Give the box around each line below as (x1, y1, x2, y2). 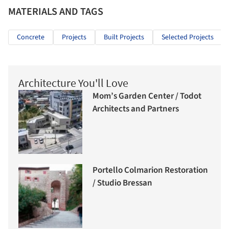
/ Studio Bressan (93, 177, 152, 190)
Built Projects (104, 32, 144, 42)
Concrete (17, 32, 44, 42)
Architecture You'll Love (18, 75, 128, 90)
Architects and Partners (93, 103, 179, 116)
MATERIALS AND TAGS (8, 4, 103, 19)
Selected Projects (162, 32, 214, 42)
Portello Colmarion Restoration (93, 164, 208, 177)
